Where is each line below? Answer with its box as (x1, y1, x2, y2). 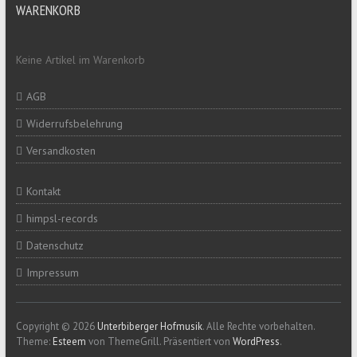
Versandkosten (25, 143, 96, 158)
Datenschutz (25, 237, 84, 253)
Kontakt (25, 183, 61, 198)
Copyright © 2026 (15, 319, 97, 333)
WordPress (232, 334, 280, 348)
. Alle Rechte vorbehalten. (202, 319, 315, 333)
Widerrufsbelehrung (25, 116, 123, 131)
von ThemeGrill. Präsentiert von (85, 334, 233, 348)
